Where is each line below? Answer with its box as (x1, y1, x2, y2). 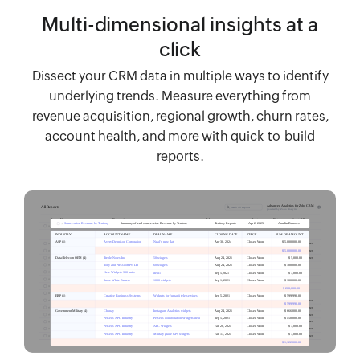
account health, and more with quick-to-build (45, 129, 315, 144)
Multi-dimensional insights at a (42, 14, 318, 35)
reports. (156, 149, 204, 164)
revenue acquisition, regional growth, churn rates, (31, 108, 329, 124)
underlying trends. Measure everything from (49, 88, 311, 104)
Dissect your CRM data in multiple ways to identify (31, 68, 329, 84)
